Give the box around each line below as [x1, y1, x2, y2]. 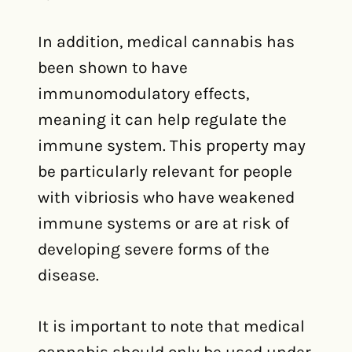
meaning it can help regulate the [38, 110, 287, 129]
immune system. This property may [38, 136, 306, 155]
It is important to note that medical [38, 317, 305, 335]
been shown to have [38, 58, 188, 77]
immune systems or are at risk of [38, 214, 289, 233]
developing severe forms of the [38, 240, 269, 258]
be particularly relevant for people [38, 162, 292, 181]
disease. [38, 266, 99, 284]
